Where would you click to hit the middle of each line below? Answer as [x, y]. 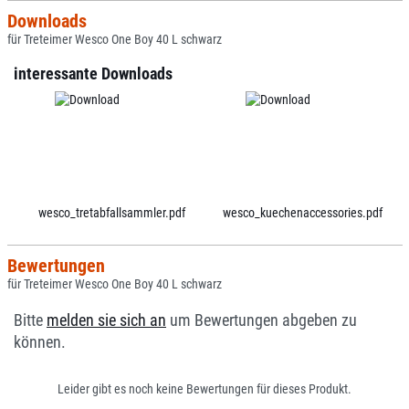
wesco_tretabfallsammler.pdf [111, 213]
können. [40, 342]
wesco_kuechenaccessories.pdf [302, 213]
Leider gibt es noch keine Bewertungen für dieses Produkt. [204, 389]
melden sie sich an [106, 320]
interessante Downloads [93, 74]
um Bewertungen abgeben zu [262, 320]
